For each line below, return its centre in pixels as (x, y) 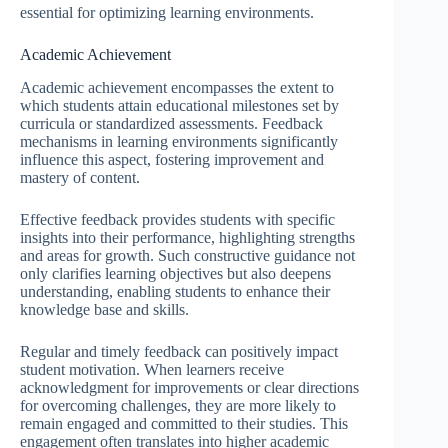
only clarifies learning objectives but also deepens (175, 273)
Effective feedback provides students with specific (177, 219)
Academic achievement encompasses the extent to (177, 87)
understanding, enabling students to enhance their (175, 291)
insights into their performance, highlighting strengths (187, 237)
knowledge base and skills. (104, 309)
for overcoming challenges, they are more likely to (178, 405)
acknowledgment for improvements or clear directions (189, 387)
